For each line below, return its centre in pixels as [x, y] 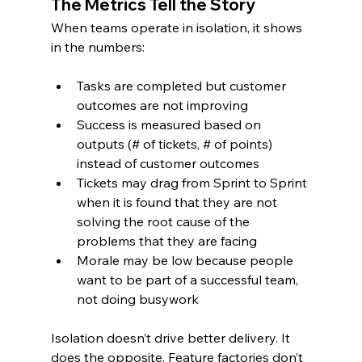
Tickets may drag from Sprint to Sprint [193, 182]
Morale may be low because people [186, 260]
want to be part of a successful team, [189, 279]
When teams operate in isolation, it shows [178, 27]
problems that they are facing [166, 240]
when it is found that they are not [178, 202]
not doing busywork [137, 299]
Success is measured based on [170, 124]
